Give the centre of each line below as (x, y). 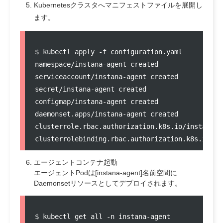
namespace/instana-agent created (97, 64)
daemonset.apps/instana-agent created (107, 114)
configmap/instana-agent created (97, 101)
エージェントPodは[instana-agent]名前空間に (106, 172)
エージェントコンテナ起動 (76, 162)
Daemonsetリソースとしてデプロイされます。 (108, 183)
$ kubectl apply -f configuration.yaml (109, 52)
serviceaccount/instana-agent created (107, 76)
